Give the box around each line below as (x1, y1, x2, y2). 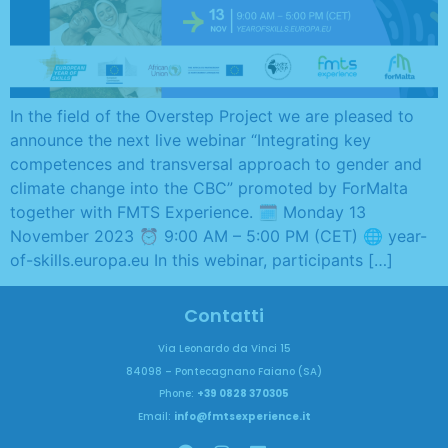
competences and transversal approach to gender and (10, 153, 422, 174)
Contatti (184, 303, 264, 329)
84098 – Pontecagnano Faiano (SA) (126, 363, 322, 379)
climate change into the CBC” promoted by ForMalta (10, 177, 408, 198)
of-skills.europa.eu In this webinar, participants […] (10, 249, 393, 270)
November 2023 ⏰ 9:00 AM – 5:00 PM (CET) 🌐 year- (10, 225, 427, 246)
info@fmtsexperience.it (173, 408, 311, 424)
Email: (137, 408, 174, 424)
